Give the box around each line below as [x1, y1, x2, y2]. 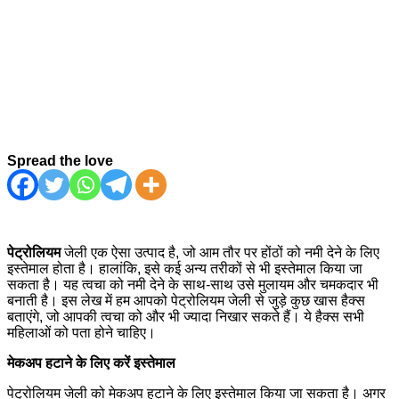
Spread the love [7, 152, 113, 168]
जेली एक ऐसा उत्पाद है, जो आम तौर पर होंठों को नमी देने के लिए [61, 244, 379, 260]
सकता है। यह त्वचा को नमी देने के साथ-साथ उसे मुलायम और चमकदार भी [7, 276, 379, 292]
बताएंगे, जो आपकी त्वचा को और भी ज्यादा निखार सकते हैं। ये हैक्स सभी [7, 308, 364, 324]
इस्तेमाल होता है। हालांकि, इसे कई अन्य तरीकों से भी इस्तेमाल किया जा [7, 260, 362, 276]
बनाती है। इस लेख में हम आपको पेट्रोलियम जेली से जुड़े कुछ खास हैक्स [7, 292, 365, 308]
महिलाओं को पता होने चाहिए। [7, 324, 156, 340]
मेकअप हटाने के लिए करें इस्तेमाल [7, 354, 175, 370]
